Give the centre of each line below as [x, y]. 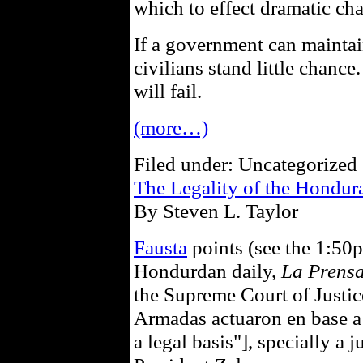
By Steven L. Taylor [216, 211]
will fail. [168, 91]
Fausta [160, 247]
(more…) [171, 127]
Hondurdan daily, [207, 271]
